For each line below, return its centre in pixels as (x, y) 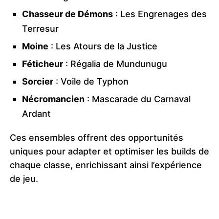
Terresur (40, 29)
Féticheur (43, 64)
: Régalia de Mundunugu (115, 64)
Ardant (36, 114)
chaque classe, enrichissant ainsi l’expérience (106, 165)
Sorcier (38, 82)
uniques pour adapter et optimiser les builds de (109, 152)
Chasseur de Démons (67, 14)
